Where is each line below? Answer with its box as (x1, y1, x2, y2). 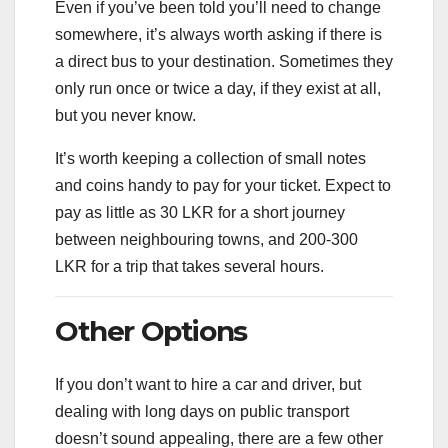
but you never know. (55, 106, 196, 124)
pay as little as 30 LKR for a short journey (55, 203, 345, 221)
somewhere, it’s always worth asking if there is (55, 25, 382, 43)
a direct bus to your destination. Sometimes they (55, 52, 393, 70)
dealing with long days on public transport (55, 403, 349, 421)
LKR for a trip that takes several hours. (55, 257, 324, 275)
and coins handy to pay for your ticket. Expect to (55, 176, 391, 194)
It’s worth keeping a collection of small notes (55, 149, 366, 167)
